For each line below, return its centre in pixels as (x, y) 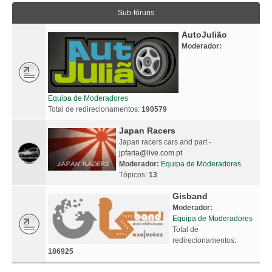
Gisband (190, 196)
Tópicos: (134, 175)
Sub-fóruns (136, 12)
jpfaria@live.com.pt (151, 153)
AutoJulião (204, 34)
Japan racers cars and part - (165, 142)
